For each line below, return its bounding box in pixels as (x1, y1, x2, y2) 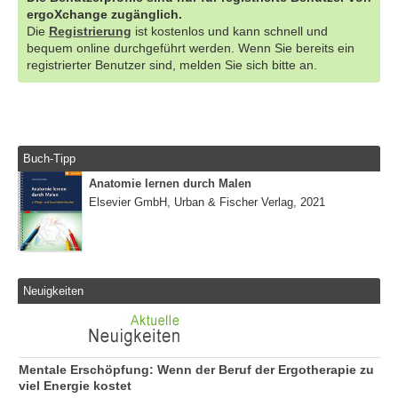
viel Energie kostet (19, 379, 131, 394)
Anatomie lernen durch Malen (89, 177, 251, 191)
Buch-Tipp (23, 151, 76, 165)
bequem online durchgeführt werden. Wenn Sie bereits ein (27, 40, 354, 55)
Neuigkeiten (23, 283, 84, 298)
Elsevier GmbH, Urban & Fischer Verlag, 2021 (89, 195, 325, 210)
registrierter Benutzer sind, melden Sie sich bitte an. (27, 57, 317, 72)
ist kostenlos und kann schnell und (131, 23, 328, 38)
